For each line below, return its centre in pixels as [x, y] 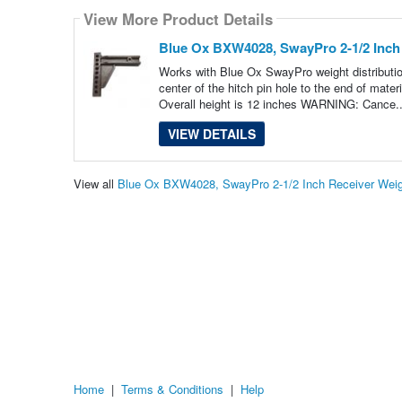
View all [95, 183]
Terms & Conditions [172, 389]
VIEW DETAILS [211, 134]
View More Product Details [178, 18]
